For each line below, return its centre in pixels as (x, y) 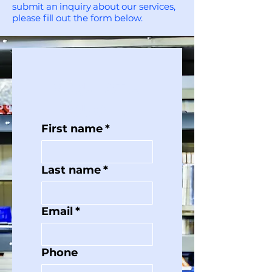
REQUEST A (95, 88)
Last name (71, 170)
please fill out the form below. (79, 18)
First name (72, 129)
